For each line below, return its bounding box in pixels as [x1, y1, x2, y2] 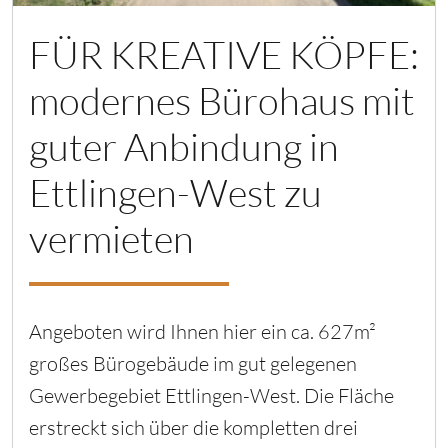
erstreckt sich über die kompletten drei [29, 414, 358, 440]
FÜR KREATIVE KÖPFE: [29, 30, 419, 78]
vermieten [29, 214, 194, 262]
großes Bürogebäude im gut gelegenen [29, 350, 357, 376]
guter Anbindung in [29, 122, 339, 170]
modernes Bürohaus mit [29, 76, 415, 124]
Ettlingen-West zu [29, 168, 322, 216]
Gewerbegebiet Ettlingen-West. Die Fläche [29, 382, 394, 408]
